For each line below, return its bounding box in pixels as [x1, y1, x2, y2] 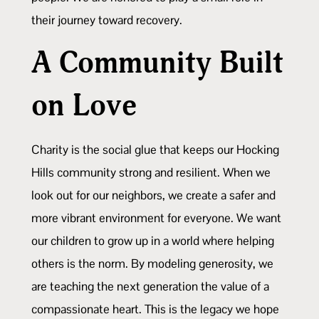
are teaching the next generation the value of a [31, 278, 269, 294]
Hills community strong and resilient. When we [31, 164, 271, 180]
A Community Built [31, 43, 283, 82]
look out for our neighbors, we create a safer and [31, 187, 276, 203]
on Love [31, 86, 137, 125]
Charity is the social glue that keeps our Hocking [31, 141, 279, 157]
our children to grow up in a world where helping [31, 232, 274, 249]
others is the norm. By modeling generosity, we [31, 255, 273, 271]
